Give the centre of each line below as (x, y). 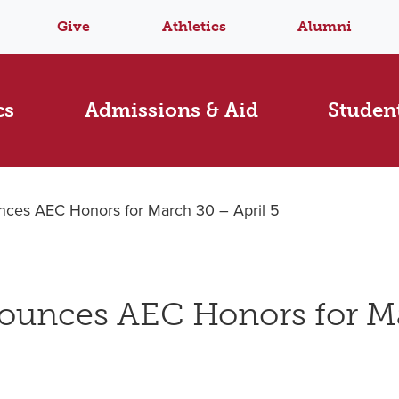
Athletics (194, 26)
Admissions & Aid (171, 111)
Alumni (325, 26)
